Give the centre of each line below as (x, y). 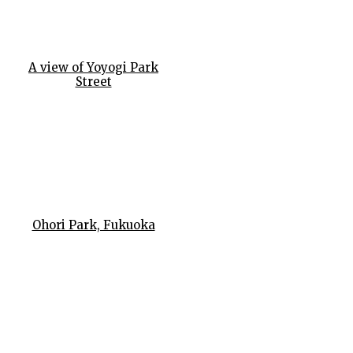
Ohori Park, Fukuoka (93, 225)
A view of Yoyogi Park (93, 67)
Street (93, 81)
